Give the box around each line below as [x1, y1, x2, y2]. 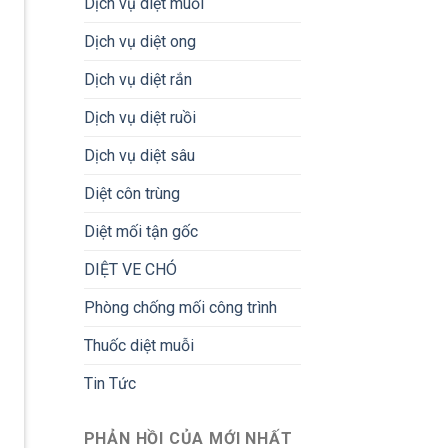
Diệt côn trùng [83, 184, 180, 204]
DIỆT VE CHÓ [83, 260, 177, 280]
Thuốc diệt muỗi [83, 336, 194, 356]
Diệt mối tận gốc [83, 222, 198, 242]
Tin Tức [83, 374, 136, 394]
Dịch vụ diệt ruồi [83, 108, 196, 128]
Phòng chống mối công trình [83, 298, 277, 318]
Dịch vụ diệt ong [83, 32, 196, 52]
